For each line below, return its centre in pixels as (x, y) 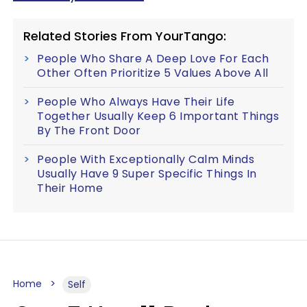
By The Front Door (89, 131)
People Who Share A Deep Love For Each (153, 59)
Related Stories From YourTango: (125, 36)
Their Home (70, 188)
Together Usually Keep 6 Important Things (158, 116)
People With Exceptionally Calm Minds (146, 159)
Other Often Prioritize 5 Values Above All (153, 73)
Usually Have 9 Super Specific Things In (147, 174)
